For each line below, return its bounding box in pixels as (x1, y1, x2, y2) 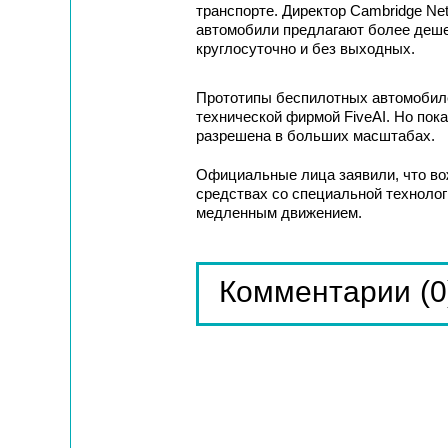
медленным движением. (195, 204, 362, 221)
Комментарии (218, 275, 411, 308)
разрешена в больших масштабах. (195, 127, 435, 144)
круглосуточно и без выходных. (195, 40, 415, 57)
